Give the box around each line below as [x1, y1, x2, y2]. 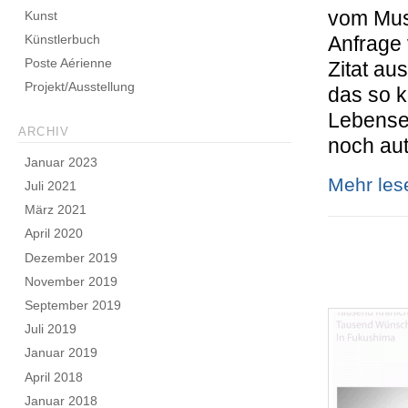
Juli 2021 [25, 178, 77, 194]
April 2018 [25, 369, 84, 384]
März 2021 [25, 202, 87, 218]
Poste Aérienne [25, 55, 113, 70]
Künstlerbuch [25, 31, 101, 46]
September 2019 [25, 297, 122, 312]
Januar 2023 [25, 154, 98, 169]
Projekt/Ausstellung [25, 79, 136, 95]
